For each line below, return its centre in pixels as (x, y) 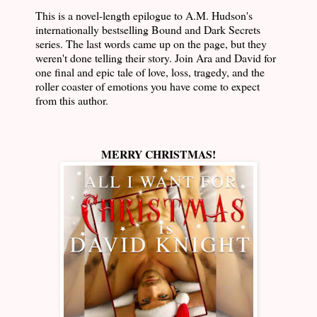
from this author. (72, 100)
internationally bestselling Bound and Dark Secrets (148, 30)
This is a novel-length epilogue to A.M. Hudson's (144, 16)
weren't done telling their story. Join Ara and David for (156, 58)
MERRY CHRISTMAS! (158, 154)
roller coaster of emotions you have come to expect (148, 86)
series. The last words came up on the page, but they (151, 44)
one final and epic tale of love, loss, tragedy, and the (150, 72)
